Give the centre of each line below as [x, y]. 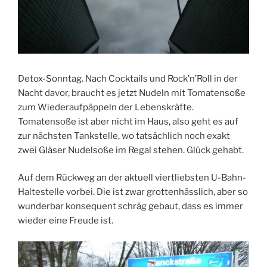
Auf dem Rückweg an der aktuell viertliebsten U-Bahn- [132, 178]
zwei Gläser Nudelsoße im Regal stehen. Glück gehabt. [131, 150]
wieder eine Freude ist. [66, 221]
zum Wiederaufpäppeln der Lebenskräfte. [106, 107]
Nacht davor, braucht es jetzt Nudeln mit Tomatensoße [132, 93]
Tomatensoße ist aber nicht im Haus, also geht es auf [128, 121]
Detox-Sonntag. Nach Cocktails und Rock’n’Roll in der [128, 78]
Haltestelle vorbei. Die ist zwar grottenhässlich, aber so [133, 192]
